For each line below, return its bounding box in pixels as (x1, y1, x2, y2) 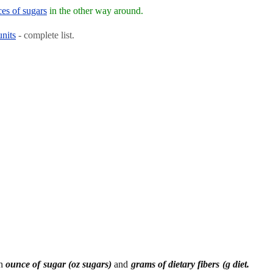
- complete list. (16, 29, 74, 40)
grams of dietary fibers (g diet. (130, 258, 250, 269)
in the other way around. (47, 5, 143, 16)
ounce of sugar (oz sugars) (5, 258, 112, 269)
